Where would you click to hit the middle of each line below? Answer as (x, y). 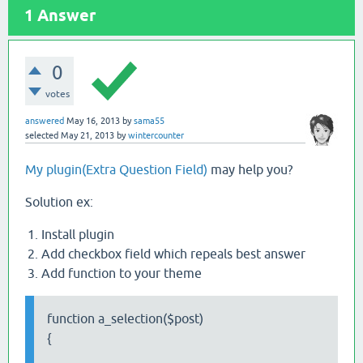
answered (45, 121)
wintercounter (156, 135)
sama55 (149, 121)
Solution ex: (59, 202)
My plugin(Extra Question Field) (118, 169)
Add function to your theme (122, 273)
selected (42, 135)
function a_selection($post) (125, 318)
